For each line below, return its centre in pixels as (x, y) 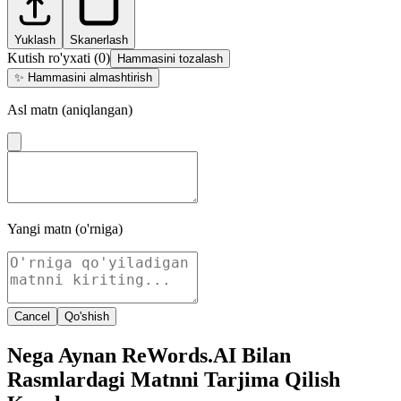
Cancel (32, 317)
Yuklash (35, 40)
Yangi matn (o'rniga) (65, 229)
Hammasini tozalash (170, 59)
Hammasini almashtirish (90, 78)
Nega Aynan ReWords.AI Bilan (149, 356)
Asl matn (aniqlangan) (70, 110)
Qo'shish (87, 317)
